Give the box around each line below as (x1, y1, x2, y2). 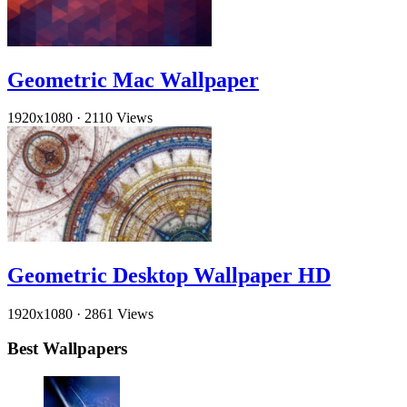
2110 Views (84, 110, 153, 126)
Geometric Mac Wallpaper (7, 67, 259, 92)
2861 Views (84, 305, 154, 322)
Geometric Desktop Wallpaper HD (7, 263, 331, 287)
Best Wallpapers (7, 339, 127, 359)
